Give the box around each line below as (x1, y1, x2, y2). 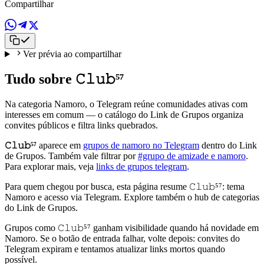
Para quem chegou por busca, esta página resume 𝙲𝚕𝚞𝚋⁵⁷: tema (5, 181, 245, 192)
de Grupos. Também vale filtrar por (5, 150, 138, 161)
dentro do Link (199, 140, 257, 150)
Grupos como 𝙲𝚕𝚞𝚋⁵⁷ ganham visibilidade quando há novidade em (5, 222, 259, 233)
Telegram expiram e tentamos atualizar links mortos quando (5, 243, 225, 254)
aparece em (37, 140, 83, 150)
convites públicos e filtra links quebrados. (5, 120, 158, 130)
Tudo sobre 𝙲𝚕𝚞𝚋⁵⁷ (5, 71, 124, 87)
